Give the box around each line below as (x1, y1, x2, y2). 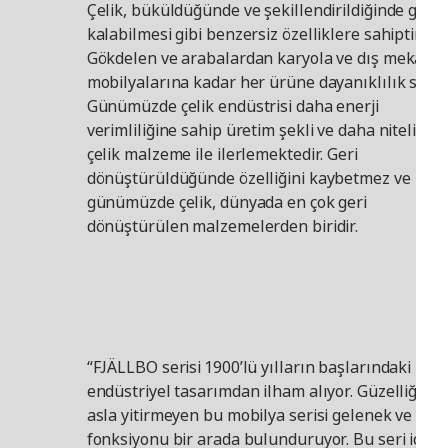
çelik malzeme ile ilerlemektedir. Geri (86, 143, 358, 166)
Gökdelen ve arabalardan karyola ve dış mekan (86, 47, 434, 70)
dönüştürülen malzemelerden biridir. (86, 215, 359, 238)
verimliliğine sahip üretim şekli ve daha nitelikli (86, 119, 434, 142)
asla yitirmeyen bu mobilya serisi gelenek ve (86, 404, 413, 427)
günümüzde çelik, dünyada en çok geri (86, 191, 368, 214)
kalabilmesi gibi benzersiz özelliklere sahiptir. (86, 23, 423, 46)
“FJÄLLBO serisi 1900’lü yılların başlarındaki (86, 356, 412, 379)
